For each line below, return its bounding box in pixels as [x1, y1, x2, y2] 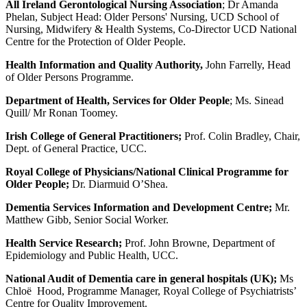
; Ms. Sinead [230, 95, 284, 107]
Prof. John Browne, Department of [125, 237, 275, 249]
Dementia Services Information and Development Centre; [5, 201, 275, 214]
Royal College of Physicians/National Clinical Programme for [5, 166, 288, 178]
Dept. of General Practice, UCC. [5, 143, 147, 155]
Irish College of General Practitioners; [5, 130, 184, 143]
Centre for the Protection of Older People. [5, 36, 186, 48]
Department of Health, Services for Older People [5, 95, 230, 107]
